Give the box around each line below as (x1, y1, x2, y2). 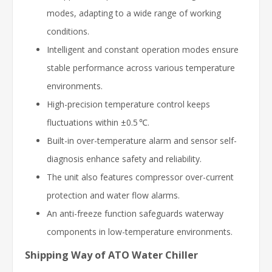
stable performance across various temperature (47, 61, 235, 73)
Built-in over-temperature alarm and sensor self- (47, 134, 237, 146)
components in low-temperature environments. (47, 225, 233, 237)
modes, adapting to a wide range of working (47, 7, 221, 19)
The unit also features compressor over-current (47, 171, 234, 183)
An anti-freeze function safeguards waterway (47, 207, 223, 219)
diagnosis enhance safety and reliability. (47, 152, 202, 165)
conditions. (47, 25, 89, 37)
